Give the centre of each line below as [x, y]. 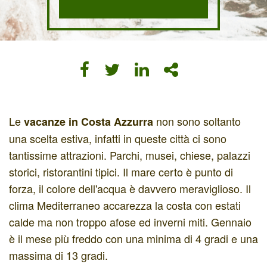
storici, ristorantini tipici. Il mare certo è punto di [121, 172]
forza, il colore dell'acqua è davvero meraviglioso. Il [130, 188]
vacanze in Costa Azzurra [87, 122]
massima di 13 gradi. [58, 255]
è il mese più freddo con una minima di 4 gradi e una [133, 238]
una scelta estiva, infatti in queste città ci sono [118, 138]
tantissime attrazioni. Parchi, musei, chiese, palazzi [130, 155]
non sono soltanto [197, 121]
